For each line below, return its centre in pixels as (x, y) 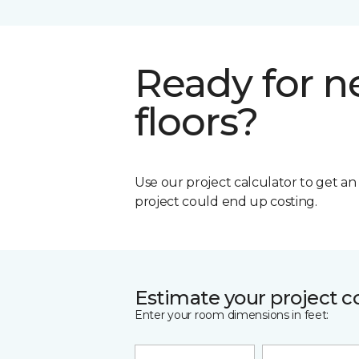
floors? (197, 121)
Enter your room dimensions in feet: (232, 315)
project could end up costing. (226, 201)
